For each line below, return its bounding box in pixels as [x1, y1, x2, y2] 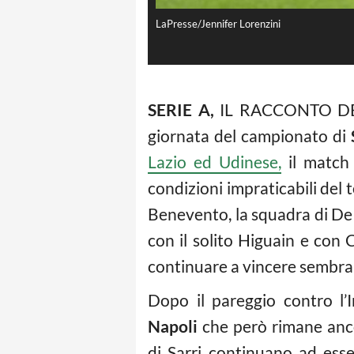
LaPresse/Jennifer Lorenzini [156, 17, 281, 31]
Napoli [148, 316, 198, 337]
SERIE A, [148, 100, 214, 120]
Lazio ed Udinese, [148, 152, 281, 172]
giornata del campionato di [148, 126, 351, 146]
